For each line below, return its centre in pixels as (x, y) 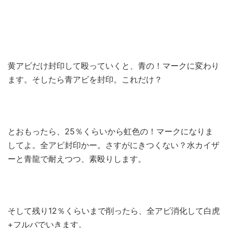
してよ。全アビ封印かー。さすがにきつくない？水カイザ (113, 145)
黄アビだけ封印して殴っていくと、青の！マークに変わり (113, 65)
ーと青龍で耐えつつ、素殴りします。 (77, 159)
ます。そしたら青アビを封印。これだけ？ (85, 79)
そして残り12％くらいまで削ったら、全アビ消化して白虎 (114, 210)
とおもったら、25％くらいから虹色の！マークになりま (110, 131)
